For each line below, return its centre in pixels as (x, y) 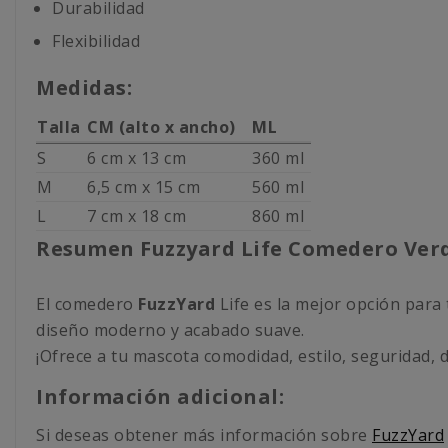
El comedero (87, 303)
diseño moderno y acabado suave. (170, 329)
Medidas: (84, 87)
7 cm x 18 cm (136, 215)
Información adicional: (160, 396)
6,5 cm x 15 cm (143, 186)
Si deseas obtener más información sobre (204, 434)
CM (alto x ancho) (161, 126)
